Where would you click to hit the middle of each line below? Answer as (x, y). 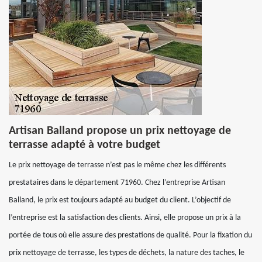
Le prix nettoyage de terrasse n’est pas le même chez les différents (117, 165)
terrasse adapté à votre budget (85, 145)
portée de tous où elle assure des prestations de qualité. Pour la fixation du (130, 235)
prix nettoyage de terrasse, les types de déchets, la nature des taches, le (127, 253)
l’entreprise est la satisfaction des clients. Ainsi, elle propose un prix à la (125, 218)
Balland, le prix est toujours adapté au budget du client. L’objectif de (120, 200)
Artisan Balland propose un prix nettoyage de (120, 131)
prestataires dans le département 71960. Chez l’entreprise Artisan (117, 183)
